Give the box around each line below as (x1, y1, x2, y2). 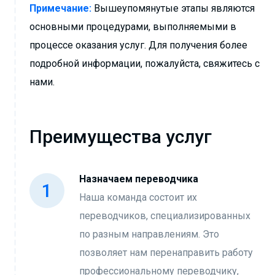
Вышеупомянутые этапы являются (91, 2, 255, 14)
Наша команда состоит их (79, 192, 197, 203)
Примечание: (29, 2, 91, 14)
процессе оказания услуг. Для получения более (29, 39, 247, 51)
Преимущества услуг (29, 126, 212, 147)
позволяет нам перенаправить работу (79, 247, 253, 258)
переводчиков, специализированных (79, 210, 250, 222)
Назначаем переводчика (79, 173, 198, 185)
